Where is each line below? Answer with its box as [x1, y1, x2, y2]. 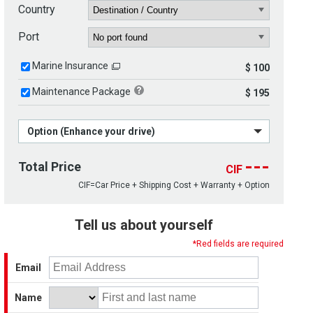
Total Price [18, 159, 81, 175]
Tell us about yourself [75, 217, 213, 234]
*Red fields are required [193, 239, 284, 249]
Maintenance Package [32, 86, 131, 98]
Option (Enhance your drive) [27, 126, 155, 138]
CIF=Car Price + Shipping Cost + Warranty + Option [78, 180, 270, 191]
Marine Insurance [32, 60, 108, 72]
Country [18, 3, 55, 17]
